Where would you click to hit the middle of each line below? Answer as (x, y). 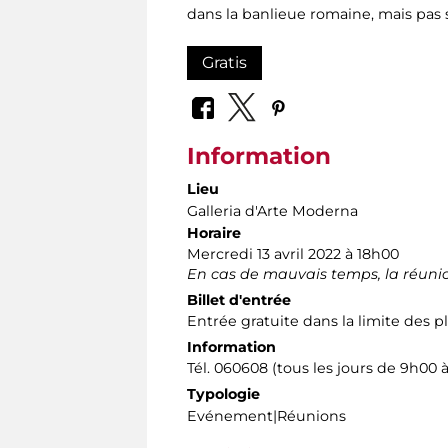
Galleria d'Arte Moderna (272, 211)
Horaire (214, 233)
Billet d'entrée (239, 300)
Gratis (224, 62)
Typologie (223, 394)
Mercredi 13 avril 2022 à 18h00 (293, 254)
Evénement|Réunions (266, 416)
